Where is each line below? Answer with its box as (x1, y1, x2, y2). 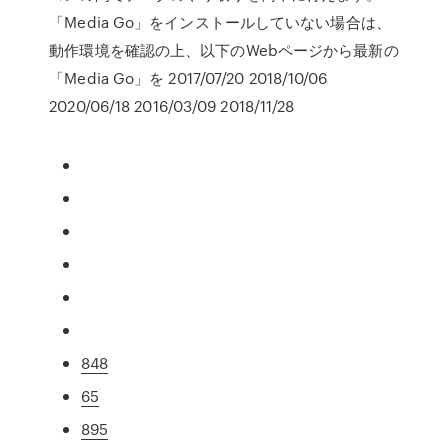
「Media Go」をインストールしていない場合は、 (49, 11, 391, 33)
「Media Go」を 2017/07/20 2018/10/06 (49, 67, 328, 89)
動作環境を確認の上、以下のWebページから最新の (49, 39, 399, 61)
